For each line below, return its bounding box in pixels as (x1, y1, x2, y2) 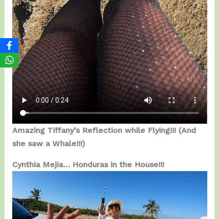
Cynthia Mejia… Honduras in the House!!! (12, 160, 164, 170)
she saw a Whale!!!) (12, 139, 85, 149)
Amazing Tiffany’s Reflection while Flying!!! (12, 126, 176, 135)
